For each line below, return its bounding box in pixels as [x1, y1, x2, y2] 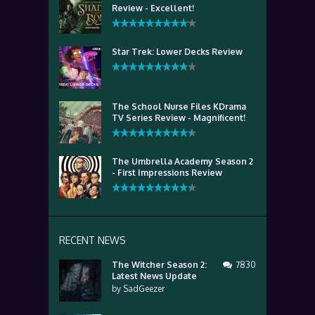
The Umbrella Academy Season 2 [112, 156, 253, 167]
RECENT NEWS [59, 234, 126, 246]
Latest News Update [112, 271, 197, 281]
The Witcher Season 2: [112, 259, 207, 270]
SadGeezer [123, 283, 165, 294]
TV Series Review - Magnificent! [112, 112, 245, 123]
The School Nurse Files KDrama [112, 101, 246, 112]
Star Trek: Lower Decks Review [112, 46, 243, 57]
